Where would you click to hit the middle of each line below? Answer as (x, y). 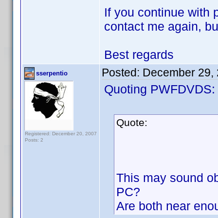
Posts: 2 (34, 140)
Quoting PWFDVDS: (160, 89)
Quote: (132, 122)
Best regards (139, 54)
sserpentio (52, 73)
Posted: (122, 73)
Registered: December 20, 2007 (61, 134)
